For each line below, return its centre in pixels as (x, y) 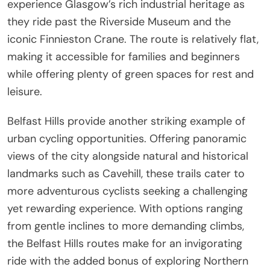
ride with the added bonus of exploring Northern (128, 261)
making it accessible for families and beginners (124, 56)
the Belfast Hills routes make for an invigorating (125, 243)
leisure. (25, 91)
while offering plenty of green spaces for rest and (130, 74)
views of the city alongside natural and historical (128, 156)
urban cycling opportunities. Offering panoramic (127, 138)
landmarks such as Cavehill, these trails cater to (126, 173)
